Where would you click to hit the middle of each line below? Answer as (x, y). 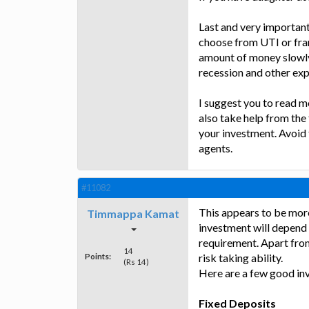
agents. (216, 148)
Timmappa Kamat (133, 213)
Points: (98, 256)
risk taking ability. (241, 257)
